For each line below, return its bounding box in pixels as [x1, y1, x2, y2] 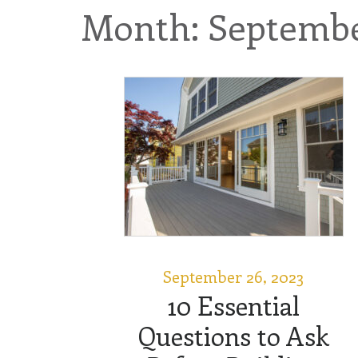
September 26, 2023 [163, 265, 304, 287]
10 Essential [167, 288, 300, 322]
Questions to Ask [137, 318, 329, 352]
